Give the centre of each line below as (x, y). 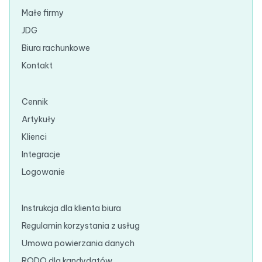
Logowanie (43, 172)
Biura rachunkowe (56, 48)
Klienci (34, 137)
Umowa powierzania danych (78, 243)
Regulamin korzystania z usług (81, 226)
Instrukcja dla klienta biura (71, 208)
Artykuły (39, 119)
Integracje (41, 154)
